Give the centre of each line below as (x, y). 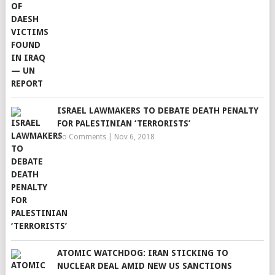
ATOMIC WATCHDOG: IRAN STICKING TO (142, 253)
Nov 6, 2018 (134, 137)
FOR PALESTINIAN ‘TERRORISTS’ (123, 123)
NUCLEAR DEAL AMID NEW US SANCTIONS (144, 266)
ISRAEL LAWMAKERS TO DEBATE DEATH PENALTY (157, 110)
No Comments (81, 137)
